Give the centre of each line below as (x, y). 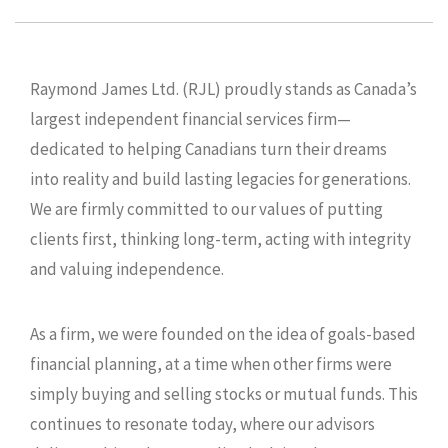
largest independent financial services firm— (190, 118)
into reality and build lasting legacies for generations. (220, 178)
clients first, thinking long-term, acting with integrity (220, 238)
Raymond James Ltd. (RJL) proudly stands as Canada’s (223, 88)
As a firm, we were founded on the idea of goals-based (223, 333)
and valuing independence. (127, 268)
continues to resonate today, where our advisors (202, 423)
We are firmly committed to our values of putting (206, 208)
